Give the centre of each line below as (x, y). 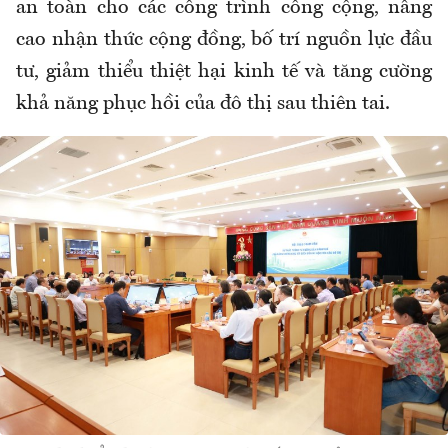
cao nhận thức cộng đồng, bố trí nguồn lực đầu (224, 39)
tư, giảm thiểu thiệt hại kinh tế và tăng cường (224, 71)
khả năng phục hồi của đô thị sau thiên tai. (203, 103)
